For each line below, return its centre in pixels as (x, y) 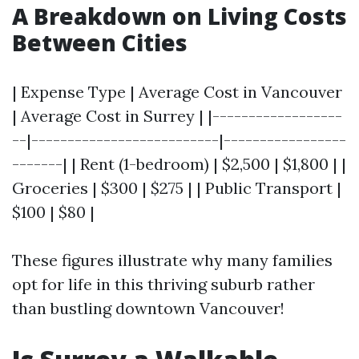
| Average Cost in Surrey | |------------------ (177, 116)
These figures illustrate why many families (172, 260)
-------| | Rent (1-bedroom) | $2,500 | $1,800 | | (179, 164)
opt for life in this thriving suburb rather (163, 284)
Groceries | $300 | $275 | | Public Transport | (177, 188)
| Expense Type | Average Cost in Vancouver (177, 92)
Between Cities (100, 42)
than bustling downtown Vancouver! (148, 308)
